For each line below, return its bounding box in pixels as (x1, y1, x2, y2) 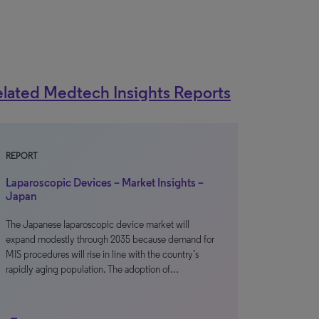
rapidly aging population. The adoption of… (6, 263, 179, 276)
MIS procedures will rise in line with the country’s (6, 249, 199, 261)
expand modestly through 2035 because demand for (6, 234, 214, 246)
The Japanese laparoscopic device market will (6, 219, 189, 231)
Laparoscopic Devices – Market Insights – (6, 176, 204, 189)
